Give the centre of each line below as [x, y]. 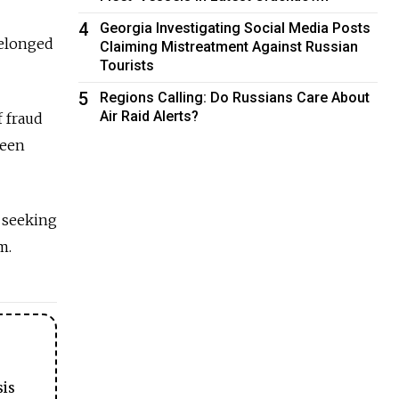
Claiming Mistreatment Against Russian [229, 46]
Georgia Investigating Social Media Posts [236, 28]
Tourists [127, 65]
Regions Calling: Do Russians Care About [235, 97]
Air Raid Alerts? [150, 116]
